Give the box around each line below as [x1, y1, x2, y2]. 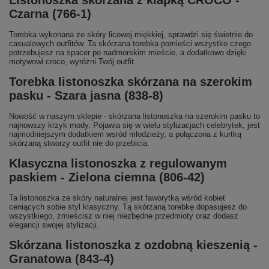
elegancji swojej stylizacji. [9, 220, 99, 229]
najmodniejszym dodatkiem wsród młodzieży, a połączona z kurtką [9, 129, 241, 139]
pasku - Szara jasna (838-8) [9, 88, 163, 102]
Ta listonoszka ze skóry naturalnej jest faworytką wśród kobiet [9, 193, 225, 202]
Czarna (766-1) [9, 7, 91, 20]
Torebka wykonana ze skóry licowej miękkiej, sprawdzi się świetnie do [9, 29, 253, 39]
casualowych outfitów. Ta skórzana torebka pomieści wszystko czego [9, 38, 251, 48]
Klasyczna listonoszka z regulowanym [9, 156, 227, 170]
